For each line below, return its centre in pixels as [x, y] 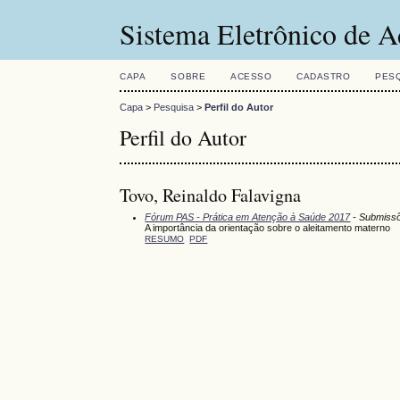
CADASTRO [324, 76]
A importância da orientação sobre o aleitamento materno [268, 227]
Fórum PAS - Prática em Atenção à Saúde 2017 [248, 217]
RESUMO [165, 238]
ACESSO [251, 76]
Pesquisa [174, 108]
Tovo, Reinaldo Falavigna [211, 195]
